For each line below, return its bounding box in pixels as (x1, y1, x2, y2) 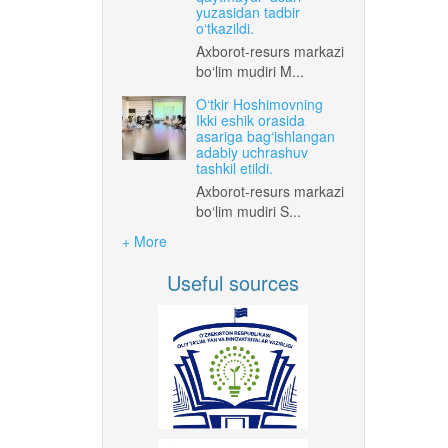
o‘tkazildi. (196, 17, 254, 38)
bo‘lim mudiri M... (196, 60, 304, 81)
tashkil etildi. (196, 157, 273, 178)
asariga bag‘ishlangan (196, 125, 335, 146)
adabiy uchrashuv (196, 141, 308, 162)
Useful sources (167, 267, 300, 297)
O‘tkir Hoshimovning (196, 93, 323, 114)
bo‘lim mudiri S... (196, 200, 301, 221)
